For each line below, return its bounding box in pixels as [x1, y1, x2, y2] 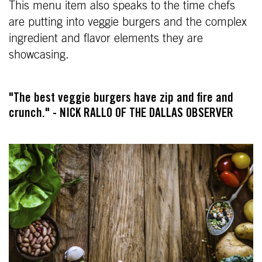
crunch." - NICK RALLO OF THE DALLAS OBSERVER [9, 107, 233, 120]
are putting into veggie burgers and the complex [9, 16, 247, 28]
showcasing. [9, 49, 69, 61]
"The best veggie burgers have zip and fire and [9, 92, 233, 105]
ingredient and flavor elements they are [9, 32, 203, 44]
